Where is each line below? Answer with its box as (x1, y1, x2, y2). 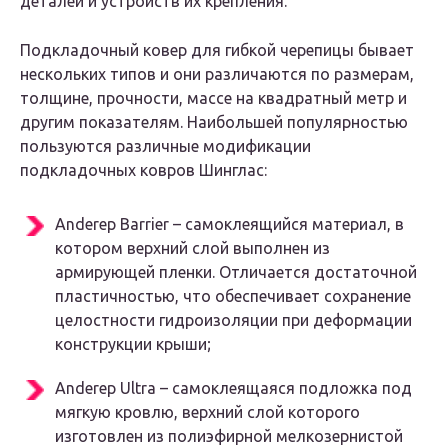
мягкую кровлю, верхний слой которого (55, 403, 360, 422)
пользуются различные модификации (20, 137, 311, 156)
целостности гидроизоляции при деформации (55, 311, 412, 330)
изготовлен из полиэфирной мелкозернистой (55, 427, 403, 446)
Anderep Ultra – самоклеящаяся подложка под (55, 379, 412, 398)
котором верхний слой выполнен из (55, 239, 330, 258)
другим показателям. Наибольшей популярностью (20, 113, 408, 132)
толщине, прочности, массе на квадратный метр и (20, 89, 407, 108)
